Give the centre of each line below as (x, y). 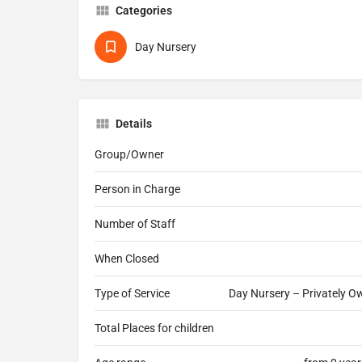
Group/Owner (129, 155)
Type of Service (132, 294)
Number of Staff (135, 224)
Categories (144, 11)
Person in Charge (137, 189)
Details (134, 124)
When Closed (127, 259)
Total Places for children (154, 328)
